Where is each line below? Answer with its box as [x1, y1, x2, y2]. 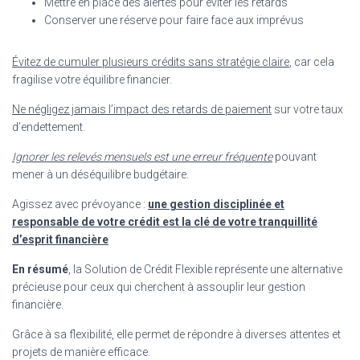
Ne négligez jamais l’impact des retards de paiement [12, 102, 272, 116]
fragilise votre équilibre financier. [12, 72, 172, 86]
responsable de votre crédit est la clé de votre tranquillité [12, 215, 317, 228]
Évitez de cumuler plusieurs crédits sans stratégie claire [12, 55, 289, 68]
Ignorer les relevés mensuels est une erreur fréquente [12, 149, 272, 163]
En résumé [12, 262, 68, 276]
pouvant [272, 149, 317, 163]
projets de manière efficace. [12, 345, 150, 358]
